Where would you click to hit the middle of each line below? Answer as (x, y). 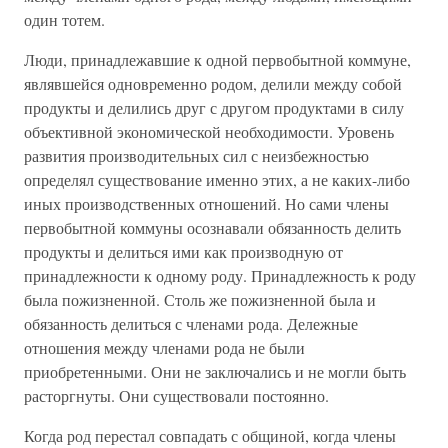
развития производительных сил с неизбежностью (196, 155)
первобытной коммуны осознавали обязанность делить (212, 227)
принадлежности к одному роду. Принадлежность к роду (220, 275)
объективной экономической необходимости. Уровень (209, 131)
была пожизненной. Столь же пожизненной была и (200, 299)
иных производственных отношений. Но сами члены (206, 203)
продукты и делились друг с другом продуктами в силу (214, 107)
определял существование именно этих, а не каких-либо (217, 179)
